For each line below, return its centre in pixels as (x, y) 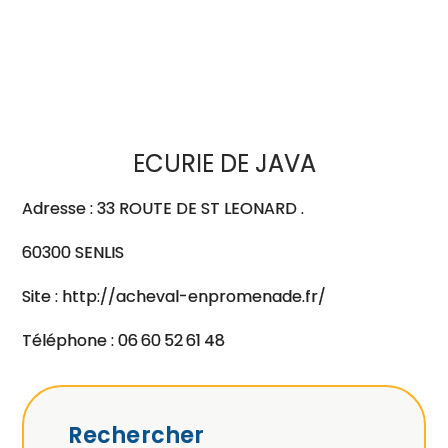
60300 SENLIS (73, 252)
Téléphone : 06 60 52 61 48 (124, 340)
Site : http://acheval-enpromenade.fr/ (174, 296)
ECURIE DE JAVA (224, 163)
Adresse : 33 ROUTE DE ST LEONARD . (163, 208)
